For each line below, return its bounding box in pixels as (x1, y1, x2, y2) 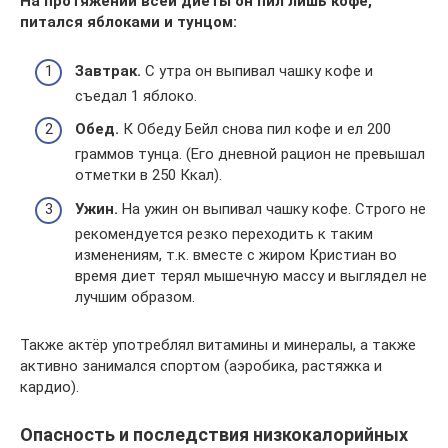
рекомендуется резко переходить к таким (75, 224, 373, 243)
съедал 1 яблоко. (75, 86, 197, 105)
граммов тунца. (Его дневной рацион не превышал (75, 145, 425, 163)
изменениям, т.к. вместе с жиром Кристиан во (75, 245, 397, 264)
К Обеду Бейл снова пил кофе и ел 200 (119, 120, 391, 138)
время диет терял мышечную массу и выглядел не (75, 266, 427, 285)
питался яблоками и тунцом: (20, 13, 237, 31)
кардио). (20, 377, 79, 396)
